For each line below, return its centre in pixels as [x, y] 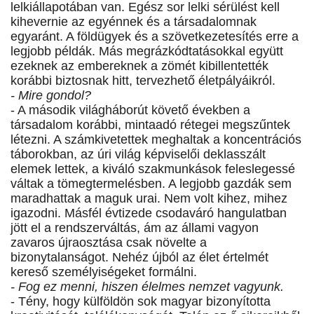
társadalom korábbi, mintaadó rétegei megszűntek [150, 125]
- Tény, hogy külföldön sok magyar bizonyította [141, 302]
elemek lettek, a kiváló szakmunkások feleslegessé [153, 169]
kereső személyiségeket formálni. [104, 272]
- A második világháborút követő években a [130, 110]
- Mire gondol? [51, 96]
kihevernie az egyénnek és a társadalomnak [134, 22]
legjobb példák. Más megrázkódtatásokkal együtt [147, 52]
